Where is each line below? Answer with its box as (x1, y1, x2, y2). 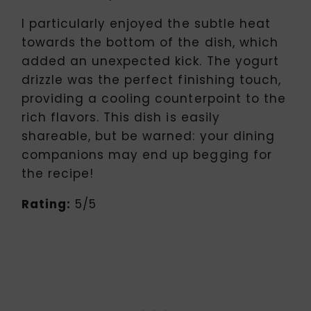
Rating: (22, 195, 72, 212)
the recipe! (22, 165, 94, 182)
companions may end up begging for (22, 146, 272, 163)
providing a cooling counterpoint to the (22, 90, 286, 107)
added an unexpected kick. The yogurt (22, 52, 279, 69)
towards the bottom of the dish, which (22, 33, 278, 51)
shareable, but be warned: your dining (22, 127, 275, 144)
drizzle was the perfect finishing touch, (22, 71, 281, 88)
